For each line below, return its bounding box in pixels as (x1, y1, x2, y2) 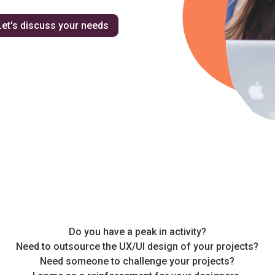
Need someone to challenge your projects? (40, 255, 235, 267)
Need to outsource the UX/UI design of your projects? (16, 240, 259, 252)
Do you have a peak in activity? (68, 225, 206, 238)
